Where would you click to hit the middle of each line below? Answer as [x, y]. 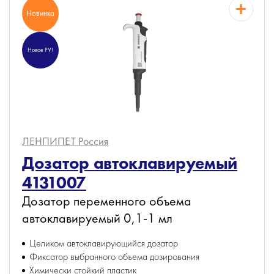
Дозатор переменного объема [107, 201]
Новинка [40, 13]
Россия [93, 141]
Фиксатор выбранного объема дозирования [114, 257]
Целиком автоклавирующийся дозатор [104, 243]
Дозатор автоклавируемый [130, 163]
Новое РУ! [40, 50]
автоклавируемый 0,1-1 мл [97, 218]
